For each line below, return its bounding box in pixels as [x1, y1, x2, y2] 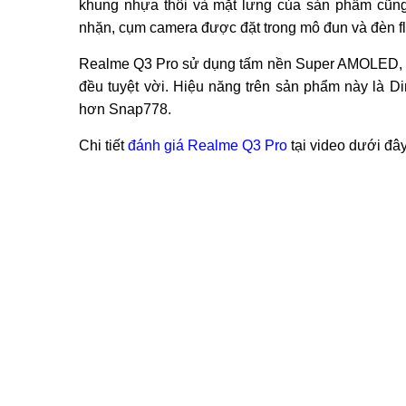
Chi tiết [79, 138, 128, 153]
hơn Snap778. [79, 101, 171, 117]
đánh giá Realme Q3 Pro [128, 138, 287, 153]
